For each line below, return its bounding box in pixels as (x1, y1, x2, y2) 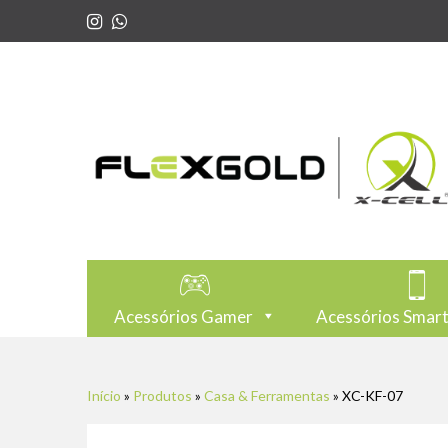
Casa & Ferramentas (204, 386, 330, 404)
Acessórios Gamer (113, 305, 253, 327)
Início (87, 386, 121, 404)
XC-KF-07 (342, 386, 403, 404)
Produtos (133, 386, 192, 404)
